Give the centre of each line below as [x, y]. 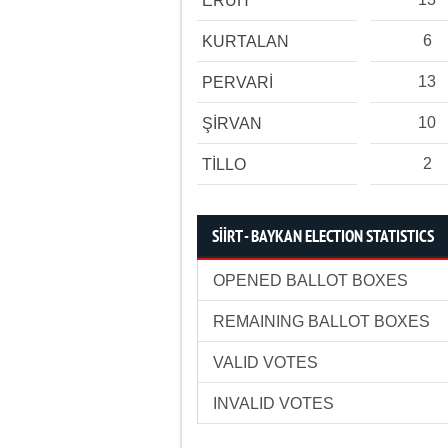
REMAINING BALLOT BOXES [321, 321]
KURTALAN [245, 41]
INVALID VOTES [273, 403]
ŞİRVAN [232, 123]
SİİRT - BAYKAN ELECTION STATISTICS [323, 237]
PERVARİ [237, 82]
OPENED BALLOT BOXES [310, 280]
